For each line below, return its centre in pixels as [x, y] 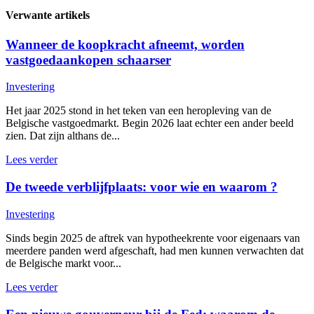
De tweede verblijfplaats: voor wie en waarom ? [142, 187]
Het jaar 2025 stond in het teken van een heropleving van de [138, 111]
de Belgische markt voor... [63, 263]
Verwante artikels [48, 15]
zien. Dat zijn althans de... [63, 136]
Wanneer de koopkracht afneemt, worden [125, 44]
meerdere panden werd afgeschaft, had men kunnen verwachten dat [155, 250]
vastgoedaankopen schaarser [88, 60]
